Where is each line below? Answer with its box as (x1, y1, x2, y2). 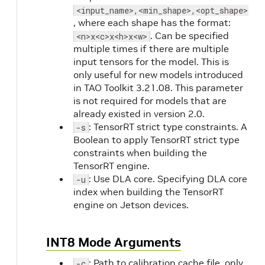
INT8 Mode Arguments (46, 234, 181, 250)
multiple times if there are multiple (73, 43, 229, 54)
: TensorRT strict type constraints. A (89, 121, 247, 132)
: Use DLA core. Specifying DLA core (89, 173, 247, 185)
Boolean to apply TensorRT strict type (73, 134, 240, 146)
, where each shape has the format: (73, 17, 231, 28)
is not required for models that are (73, 95, 227, 106)
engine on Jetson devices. (73, 199, 189, 211)
